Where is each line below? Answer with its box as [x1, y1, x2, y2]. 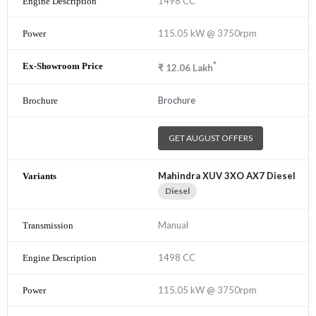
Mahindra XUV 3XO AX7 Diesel [158, 170, 296, 182]
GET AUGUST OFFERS [169, 133, 253, 144]
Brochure [158, 95, 195, 107]
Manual [158, 219, 188, 231]
